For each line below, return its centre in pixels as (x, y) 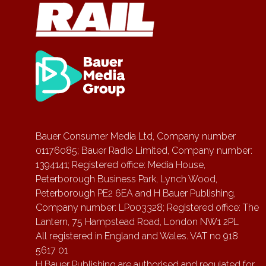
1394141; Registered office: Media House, (121, 165)
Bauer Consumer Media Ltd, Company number (136, 137)
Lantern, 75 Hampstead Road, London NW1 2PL (137, 222)
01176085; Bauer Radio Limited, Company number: (144, 151)
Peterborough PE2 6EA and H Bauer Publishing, (136, 194)
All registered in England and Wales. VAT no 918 (137, 236)
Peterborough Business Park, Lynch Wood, (126, 179)
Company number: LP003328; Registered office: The (147, 208)
